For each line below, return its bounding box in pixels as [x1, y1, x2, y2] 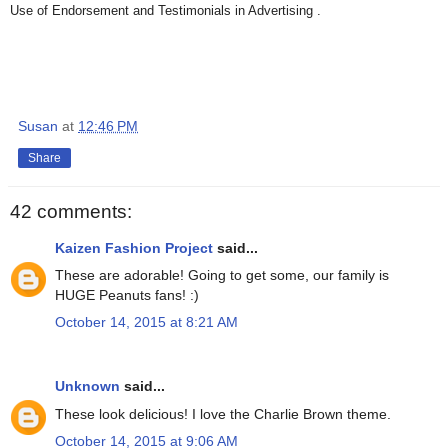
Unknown [55, 378, 120, 395]
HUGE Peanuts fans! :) [55, 286, 199, 303]
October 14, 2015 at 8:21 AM [55, 314, 238, 331]
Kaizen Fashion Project [55, 239, 213, 256]
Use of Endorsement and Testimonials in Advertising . [10, 3, 321, 19]
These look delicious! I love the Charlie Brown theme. [55, 405, 391, 422]
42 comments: [10, 201, 132, 223]
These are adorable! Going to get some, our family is [55, 266, 389, 283]
